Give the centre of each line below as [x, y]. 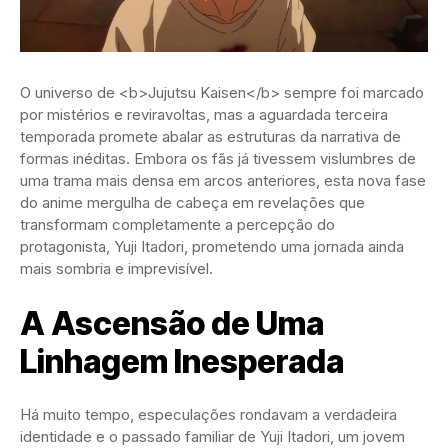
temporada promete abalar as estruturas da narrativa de [210, 136]
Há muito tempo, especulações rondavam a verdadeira [208, 414]
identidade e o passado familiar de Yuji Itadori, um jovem [212, 436]
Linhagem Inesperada [182, 361]
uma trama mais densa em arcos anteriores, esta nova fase [223, 180]
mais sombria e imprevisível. [116, 268]
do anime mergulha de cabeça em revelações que [192, 202]
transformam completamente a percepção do [177, 224]
